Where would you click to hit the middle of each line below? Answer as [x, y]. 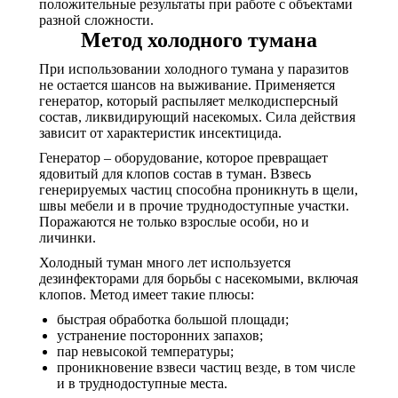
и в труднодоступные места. [142, 383]
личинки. [68, 238]
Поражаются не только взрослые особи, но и [174, 222]
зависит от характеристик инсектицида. [160, 133]
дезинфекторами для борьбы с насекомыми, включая [199, 279]
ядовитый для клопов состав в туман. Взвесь [175, 174]
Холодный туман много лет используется [165, 263]
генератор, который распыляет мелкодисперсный [189, 101]
